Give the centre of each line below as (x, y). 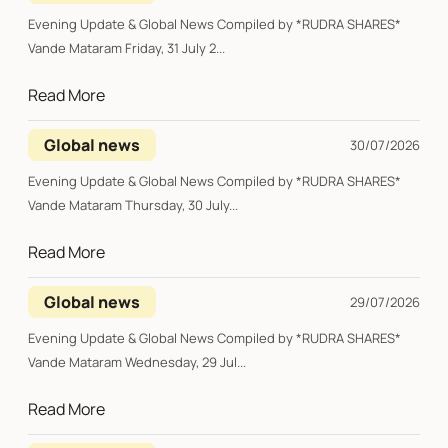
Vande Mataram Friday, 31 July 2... (175, 48)
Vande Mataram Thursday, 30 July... (181, 205)
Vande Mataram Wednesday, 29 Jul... (185, 362)
